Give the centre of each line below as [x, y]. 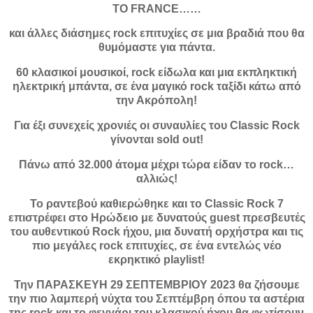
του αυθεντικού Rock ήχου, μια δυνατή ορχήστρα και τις [156, 231]
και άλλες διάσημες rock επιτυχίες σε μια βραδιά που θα [156, 34]
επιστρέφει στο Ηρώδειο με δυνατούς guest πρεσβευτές [156, 217]
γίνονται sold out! [156, 140]
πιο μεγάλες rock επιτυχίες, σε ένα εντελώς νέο [156, 245]
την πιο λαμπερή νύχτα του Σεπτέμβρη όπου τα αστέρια [156, 298]
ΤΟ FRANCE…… [156, 8]
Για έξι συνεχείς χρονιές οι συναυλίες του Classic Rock [156, 126]
